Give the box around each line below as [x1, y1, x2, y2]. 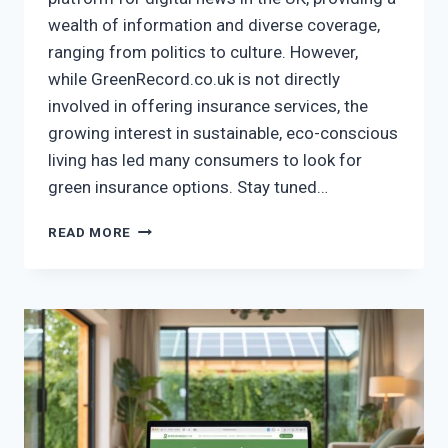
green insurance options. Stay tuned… [48, 177, 328, 198]
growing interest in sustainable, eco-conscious [48, 123, 398, 144]
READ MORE [48, 224, 132, 241]
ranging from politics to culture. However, [48, 42, 358, 63]
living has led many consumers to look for [48, 150, 362, 171]
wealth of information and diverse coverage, [48, 15, 380, 36]
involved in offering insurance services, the [48, 96, 368, 117]
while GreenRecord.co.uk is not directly [48, 69, 340, 90]
